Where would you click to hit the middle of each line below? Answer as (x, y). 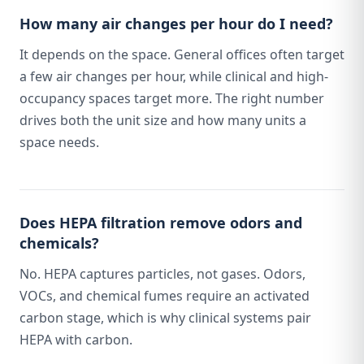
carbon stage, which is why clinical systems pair (165, 318)
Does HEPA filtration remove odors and (161, 223)
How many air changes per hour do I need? (176, 24)
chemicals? (59, 243)
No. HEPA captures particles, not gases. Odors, (162, 274)
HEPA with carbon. (76, 340)
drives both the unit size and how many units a (163, 120)
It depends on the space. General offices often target (182, 54)
